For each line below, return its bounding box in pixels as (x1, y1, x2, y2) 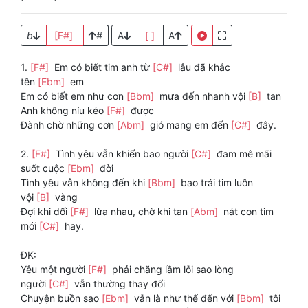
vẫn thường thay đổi (71, 278, 165, 290)
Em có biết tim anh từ (52, 61, 153, 74)
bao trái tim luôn (178, 177, 253, 189)
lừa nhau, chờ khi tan (91, 206, 190, 218)
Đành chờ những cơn (21, 119, 117, 131)
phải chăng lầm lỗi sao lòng (109, 263, 234, 276)
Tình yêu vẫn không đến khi (21, 177, 148, 189)
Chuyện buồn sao (21, 292, 102, 305)
